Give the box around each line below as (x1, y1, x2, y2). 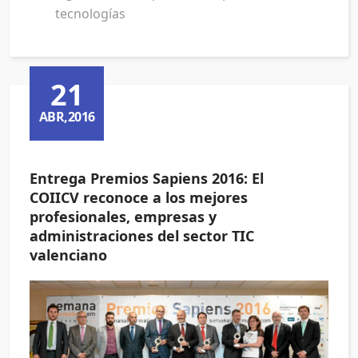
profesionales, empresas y (30, 207, 217, 227)
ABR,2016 (38, 107, 95, 125)
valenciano (30, 245, 107, 265)
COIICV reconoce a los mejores (30, 188, 248, 208)
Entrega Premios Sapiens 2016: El (30, 169, 264, 189)
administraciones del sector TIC (30, 226, 254, 246)
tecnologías (55, 5, 125, 23)
